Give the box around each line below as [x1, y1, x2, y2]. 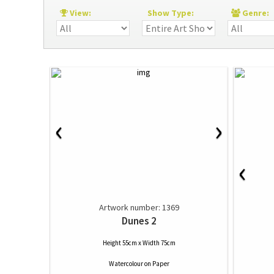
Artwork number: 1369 [98, 202, 179, 213]
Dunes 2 [121, 214, 157, 228]
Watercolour [108, 259, 143, 268]
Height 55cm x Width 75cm [102, 239, 176, 247]
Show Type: [142, 7, 199, 18]
